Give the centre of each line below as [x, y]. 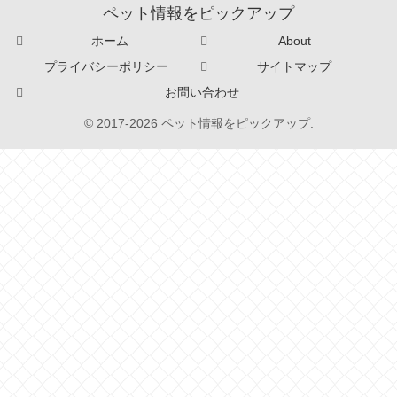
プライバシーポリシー [106, 66]
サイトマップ [294, 66]
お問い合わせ [202, 92]
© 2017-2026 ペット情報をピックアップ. [198, 123]
